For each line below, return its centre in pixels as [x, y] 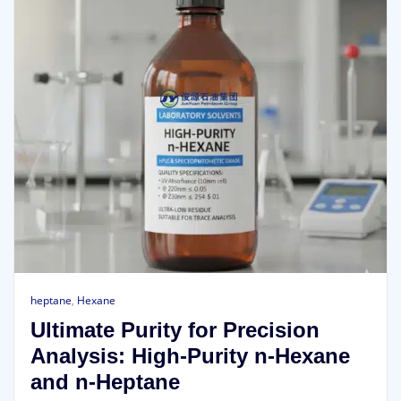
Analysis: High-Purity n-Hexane [190, 356]
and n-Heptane [105, 382]
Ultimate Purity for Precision [175, 330]
